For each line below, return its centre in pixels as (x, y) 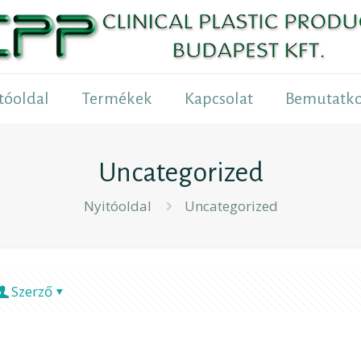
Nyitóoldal (117, 206)
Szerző (32, 292)
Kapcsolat (219, 99)
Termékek (117, 99)
